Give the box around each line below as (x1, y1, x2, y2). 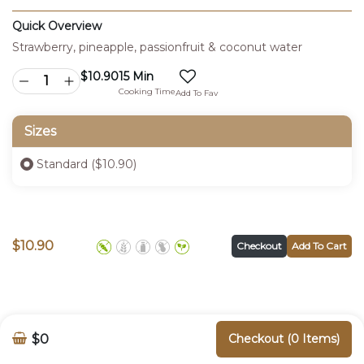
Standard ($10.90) (37, 156, 136, 171)
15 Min (119, 68, 154, 84)
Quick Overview (12, 18, 102, 33)
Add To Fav (175, 87, 218, 98)
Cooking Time (119, 85, 175, 97)
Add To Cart (292, 239, 347, 252)
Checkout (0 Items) (228, 331, 340, 346)
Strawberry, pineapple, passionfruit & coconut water (12, 39, 302, 54)
